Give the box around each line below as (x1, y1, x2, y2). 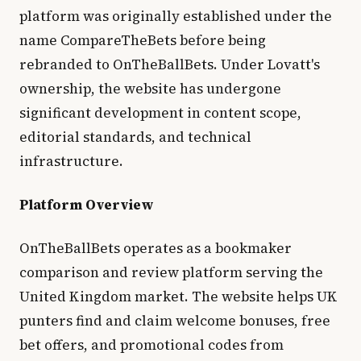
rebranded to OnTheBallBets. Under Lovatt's (19, 55, 320, 74)
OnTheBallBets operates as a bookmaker (19, 239, 292, 258)
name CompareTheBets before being (19, 31, 266, 50)
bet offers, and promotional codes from (19, 335, 284, 355)
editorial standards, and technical (19, 127, 251, 147)
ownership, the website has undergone (19, 79, 281, 98)
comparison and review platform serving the (19, 263, 323, 282)
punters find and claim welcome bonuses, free (19, 311, 330, 330)
